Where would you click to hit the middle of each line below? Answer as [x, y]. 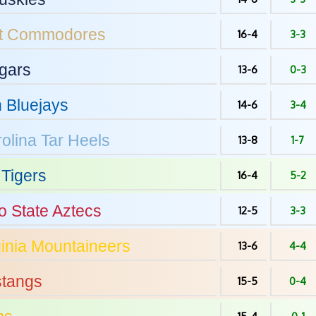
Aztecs [75, 211]
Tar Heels [73, 140]
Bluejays [35, 105]
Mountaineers [79, 246]
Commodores [54, 35]
